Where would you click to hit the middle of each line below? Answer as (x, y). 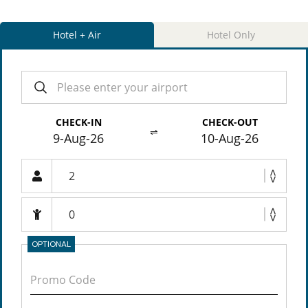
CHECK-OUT (230, 122)
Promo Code (63, 280)
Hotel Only (231, 35)
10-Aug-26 (230, 138)
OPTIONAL (51, 244)
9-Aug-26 (78, 138)
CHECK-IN (78, 122)
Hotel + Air (77, 35)
